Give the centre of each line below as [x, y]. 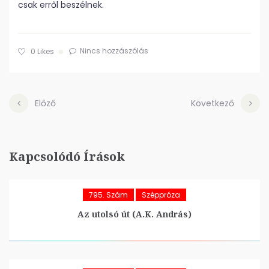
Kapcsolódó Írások [67, 156]
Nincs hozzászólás [114, 51]
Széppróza [161, 195]
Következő [213, 103]
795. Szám [108, 195]
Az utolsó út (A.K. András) [134, 214]
